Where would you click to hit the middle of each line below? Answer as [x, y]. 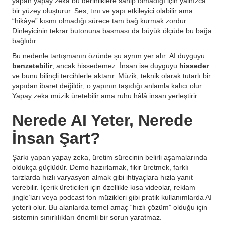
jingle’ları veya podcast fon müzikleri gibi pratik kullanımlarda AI [112, 197]
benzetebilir [32, 66]
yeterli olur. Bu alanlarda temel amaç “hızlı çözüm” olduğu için [110, 207]
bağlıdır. [25, 41]
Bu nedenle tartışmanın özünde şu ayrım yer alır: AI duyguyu [108, 56]
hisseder [194, 66]
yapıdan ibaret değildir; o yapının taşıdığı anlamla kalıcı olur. [108, 86]
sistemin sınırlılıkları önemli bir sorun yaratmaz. [87, 217]
